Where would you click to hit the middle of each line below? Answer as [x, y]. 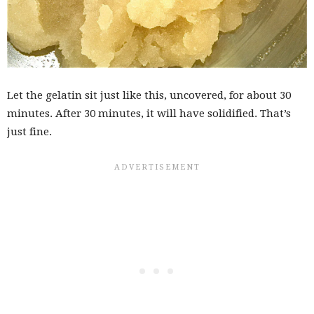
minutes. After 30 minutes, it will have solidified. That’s [149, 114]
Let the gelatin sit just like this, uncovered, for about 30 [149, 96]
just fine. [29, 132]
